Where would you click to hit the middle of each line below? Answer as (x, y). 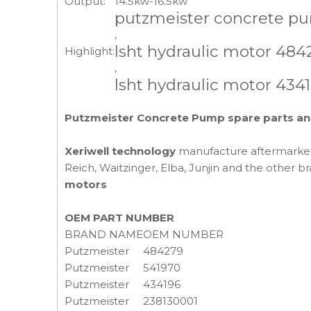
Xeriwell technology (120, 151)
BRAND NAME (104, 234)
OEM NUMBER (183, 234)
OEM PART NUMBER (119, 218)
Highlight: (90, 51)
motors (86, 184)
